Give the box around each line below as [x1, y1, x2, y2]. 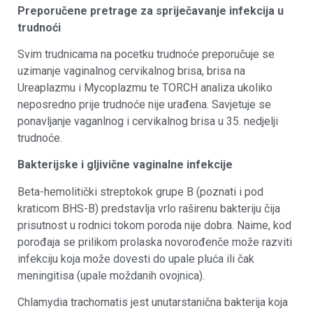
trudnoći [17, 20, 61, 34]
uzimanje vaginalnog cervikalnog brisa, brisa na [17, 64, 245, 78]
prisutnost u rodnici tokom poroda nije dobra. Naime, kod [17, 218, 291, 232]
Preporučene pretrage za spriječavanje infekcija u [17, 3, 284, 17]
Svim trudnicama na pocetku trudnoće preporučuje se [17, 48, 275, 61]
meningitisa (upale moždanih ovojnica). [17, 268, 205, 282]
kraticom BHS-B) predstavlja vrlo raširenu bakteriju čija [17, 201, 280, 215]
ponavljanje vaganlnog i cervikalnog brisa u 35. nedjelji [17, 115, 278, 129]
